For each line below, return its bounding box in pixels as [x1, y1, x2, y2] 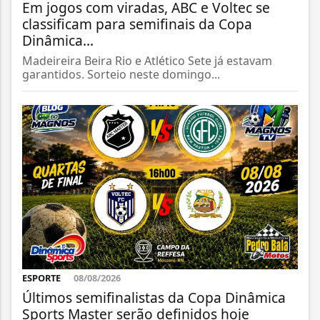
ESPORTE [22, 271, 63, 285]
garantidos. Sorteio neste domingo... [22, 66, 220, 82]
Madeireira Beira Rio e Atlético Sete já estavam [22, 52, 272, 69]
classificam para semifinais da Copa [22, 14, 252, 34]
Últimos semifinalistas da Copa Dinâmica [22, 288, 286, 308]
